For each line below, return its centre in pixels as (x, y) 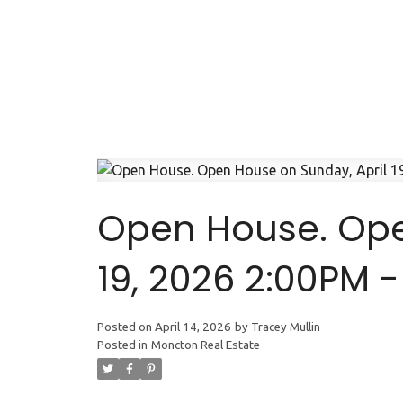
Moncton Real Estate (205, 345)
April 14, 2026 (193, 327)
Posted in (122, 345)
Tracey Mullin (285, 327)
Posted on (125, 327)
